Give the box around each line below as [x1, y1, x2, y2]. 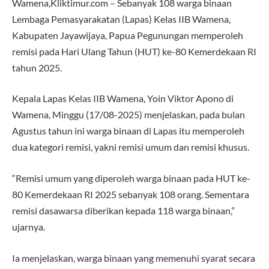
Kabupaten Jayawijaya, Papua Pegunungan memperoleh [12, 29, 243, 41]
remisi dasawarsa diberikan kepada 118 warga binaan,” [12, 205, 235, 217]
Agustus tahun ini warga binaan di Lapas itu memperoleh [12, 125, 244, 137]
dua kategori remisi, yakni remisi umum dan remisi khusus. [12, 141, 249, 153]
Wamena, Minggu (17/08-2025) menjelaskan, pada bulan [12, 109, 245, 121]
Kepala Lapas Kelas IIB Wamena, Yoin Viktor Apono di [12, 92, 234, 104]
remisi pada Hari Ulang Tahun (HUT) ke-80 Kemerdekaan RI [12, 45, 256, 57]
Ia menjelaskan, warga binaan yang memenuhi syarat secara [12, 252, 255, 264]
